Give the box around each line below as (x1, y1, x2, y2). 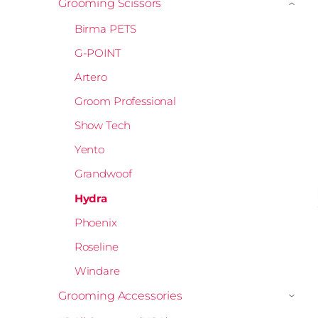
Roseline (74, 239, 119, 253)
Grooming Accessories (58, 288, 182, 302)
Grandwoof (74, 167, 132, 181)
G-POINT (74, 45, 121, 60)
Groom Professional (74, 94, 176, 109)
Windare (74, 263, 120, 278)
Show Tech (74, 119, 131, 133)
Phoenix (74, 215, 117, 229)
